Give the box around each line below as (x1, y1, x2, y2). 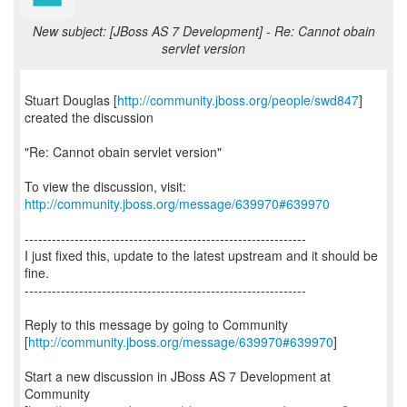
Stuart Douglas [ (25, 91, 117, 109)
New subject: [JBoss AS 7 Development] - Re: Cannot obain (32, 22, 375, 40)
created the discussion (25, 108, 154, 126)
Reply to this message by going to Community (25, 315, 288, 333)
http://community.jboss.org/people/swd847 (117, 91, 359, 109)
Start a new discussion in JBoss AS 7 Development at (25, 367, 331, 385)
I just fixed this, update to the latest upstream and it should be (25, 246, 378, 264)
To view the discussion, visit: (25, 177, 186, 195)
